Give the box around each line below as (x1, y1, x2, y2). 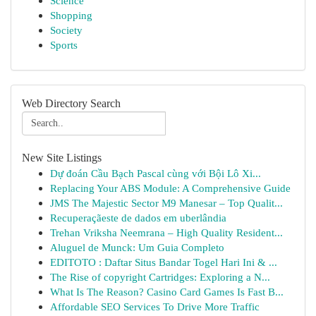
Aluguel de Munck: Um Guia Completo (50, 241, 224, 253)
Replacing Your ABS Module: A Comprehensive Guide (50, 182, 291, 194)
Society (50, 24, 83, 36)
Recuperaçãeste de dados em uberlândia (50, 212, 226, 224)
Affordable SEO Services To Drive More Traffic (50, 300, 260, 312)
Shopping (50, 9, 92, 21)
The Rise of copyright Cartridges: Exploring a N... (50, 271, 270, 283)
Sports (50, 39, 78, 51)
